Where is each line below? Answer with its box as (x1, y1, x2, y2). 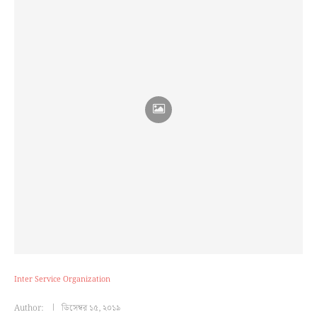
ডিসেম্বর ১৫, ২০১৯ (62, 301, 121, 315)
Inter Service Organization (14, 273, 110, 286)
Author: (14, 301, 45, 315)
